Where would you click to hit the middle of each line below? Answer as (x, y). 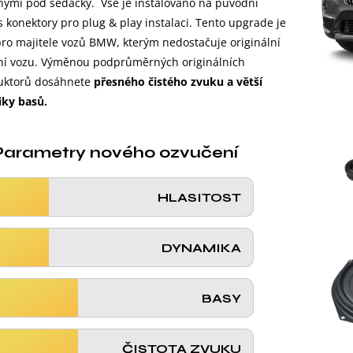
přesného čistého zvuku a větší (178, 82)
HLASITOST (199, 197)
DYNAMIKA (201, 247)
